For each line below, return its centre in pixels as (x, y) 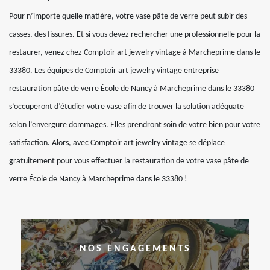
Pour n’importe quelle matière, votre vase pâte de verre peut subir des (128, 17)
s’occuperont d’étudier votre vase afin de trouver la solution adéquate (127, 107)
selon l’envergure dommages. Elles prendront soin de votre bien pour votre (135, 125)
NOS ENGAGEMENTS (135, 249)
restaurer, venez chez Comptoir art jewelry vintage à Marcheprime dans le (135, 53)
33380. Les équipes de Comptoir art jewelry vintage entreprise (114, 71)
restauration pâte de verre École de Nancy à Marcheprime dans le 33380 (132, 89)
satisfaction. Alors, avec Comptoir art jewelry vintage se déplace (117, 143)
